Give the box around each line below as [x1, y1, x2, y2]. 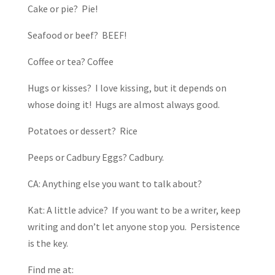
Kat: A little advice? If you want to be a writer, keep [27, 204, 241, 217]
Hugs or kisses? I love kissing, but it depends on [27, 82, 227, 95]
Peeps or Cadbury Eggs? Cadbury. [27, 151, 164, 164]
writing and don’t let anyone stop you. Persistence [27, 220, 240, 233]
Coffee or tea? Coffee [27, 55, 114, 68]
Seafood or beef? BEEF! [27, 29, 126, 42]
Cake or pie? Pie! [27, 2, 98, 15]
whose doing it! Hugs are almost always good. [27, 98, 220, 111]
